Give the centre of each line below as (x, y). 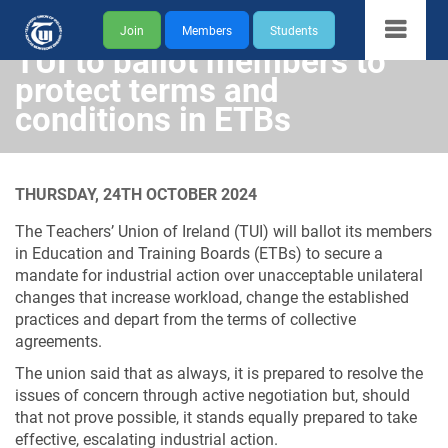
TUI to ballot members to (200, 60)
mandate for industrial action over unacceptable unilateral (219, 274)
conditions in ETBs (153, 118)
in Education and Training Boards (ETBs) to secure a (199, 252)
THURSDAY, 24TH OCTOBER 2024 (136, 193)
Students (294, 30)
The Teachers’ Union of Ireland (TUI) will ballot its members (223, 230)
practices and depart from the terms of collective (185, 318)
